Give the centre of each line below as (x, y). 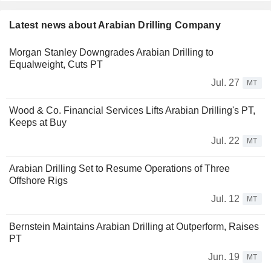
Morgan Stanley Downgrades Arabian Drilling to (111, 53)
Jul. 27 (225, 83)
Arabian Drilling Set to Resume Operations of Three (119, 169)
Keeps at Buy (38, 123)
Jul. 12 (225, 199)
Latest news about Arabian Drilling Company (115, 25)
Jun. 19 (224, 257)
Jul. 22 (225, 141)
